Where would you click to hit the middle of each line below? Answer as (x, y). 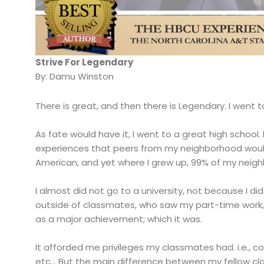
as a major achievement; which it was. (119, 219)
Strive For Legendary (84, 62)
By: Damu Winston (75, 77)
